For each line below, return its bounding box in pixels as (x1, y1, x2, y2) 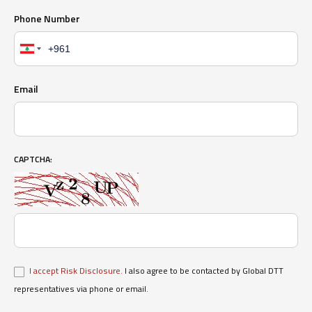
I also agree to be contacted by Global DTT (123, 264, 284, 278)
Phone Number (14, 11, 80, 26)
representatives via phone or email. (14, 282, 148, 296)
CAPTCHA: (14, 153, 52, 166)
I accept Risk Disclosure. (29, 264, 123, 278)
